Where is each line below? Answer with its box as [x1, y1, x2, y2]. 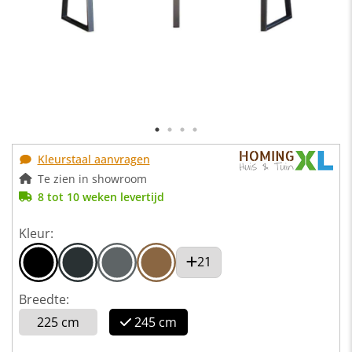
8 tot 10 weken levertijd [37, 189, 164, 204]
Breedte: [19, 290, 69, 308]
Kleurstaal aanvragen [37, 152, 150, 167]
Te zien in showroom [37, 170, 147, 186]
